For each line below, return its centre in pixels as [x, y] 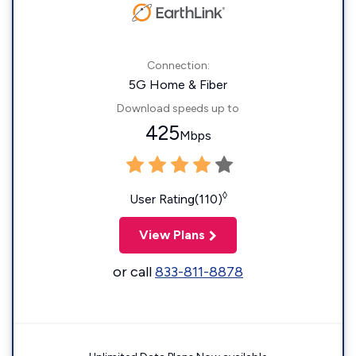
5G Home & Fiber [178, 85]
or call [134, 272]
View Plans [172, 235]
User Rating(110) [176, 199]
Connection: [178, 66]
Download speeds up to [178, 109]
